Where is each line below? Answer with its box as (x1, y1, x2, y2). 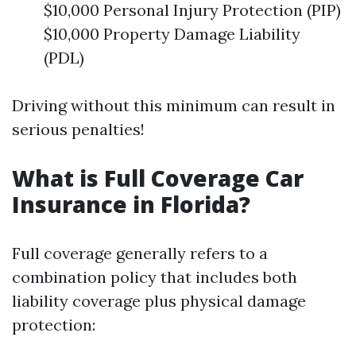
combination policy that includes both (12, 267, 297, 287)
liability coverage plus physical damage (12, 291, 306, 311)
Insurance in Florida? (12, 189, 250, 219)
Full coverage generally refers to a (12, 243, 268, 263)
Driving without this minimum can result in (12, 95, 335, 115)
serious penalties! (12, 119, 145, 139)
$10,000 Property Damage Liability (44, 24, 300, 44)
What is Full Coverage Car (12, 163, 304, 193)
